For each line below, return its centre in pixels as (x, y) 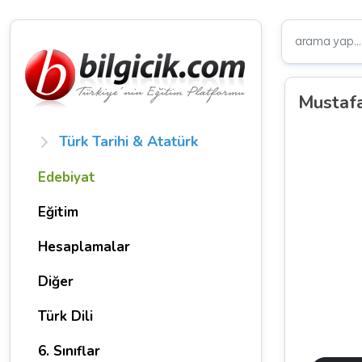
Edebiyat (67, 177)
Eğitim (58, 212)
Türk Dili (65, 316)
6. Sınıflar (69, 351)
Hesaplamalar (84, 247)
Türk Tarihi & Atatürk (128, 141)
